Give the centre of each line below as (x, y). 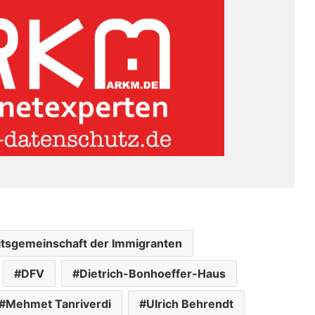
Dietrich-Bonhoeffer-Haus (153, 273)
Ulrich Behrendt (190, 303)
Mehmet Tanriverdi (58, 303)
